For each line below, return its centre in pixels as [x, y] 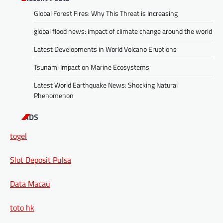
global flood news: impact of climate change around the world [123, 31]
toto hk [22, 207]
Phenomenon [54, 95]
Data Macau [30, 183]
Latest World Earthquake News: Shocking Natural [106, 85]
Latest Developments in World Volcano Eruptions [105, 49]
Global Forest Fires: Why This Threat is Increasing [106, 13]
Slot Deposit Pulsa [41, 160]
